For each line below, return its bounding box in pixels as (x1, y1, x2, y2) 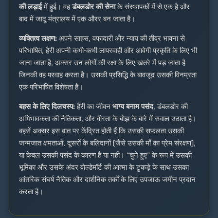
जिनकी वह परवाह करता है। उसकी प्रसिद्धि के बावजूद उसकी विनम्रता (19, 70, 197, 80)
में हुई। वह (42, 2, 72, 12)
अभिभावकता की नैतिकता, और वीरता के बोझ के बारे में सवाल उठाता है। (19, 114, 197, 124)
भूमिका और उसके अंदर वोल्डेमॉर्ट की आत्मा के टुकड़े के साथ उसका (19, 163, 189, 173)
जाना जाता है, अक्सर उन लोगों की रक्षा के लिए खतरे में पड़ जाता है (19, 58, 185, 68)
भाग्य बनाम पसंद (112, 102, 153, 112)
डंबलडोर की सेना (72, 2, 115, 12)
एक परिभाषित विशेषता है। (19, 82, 83, 92)
